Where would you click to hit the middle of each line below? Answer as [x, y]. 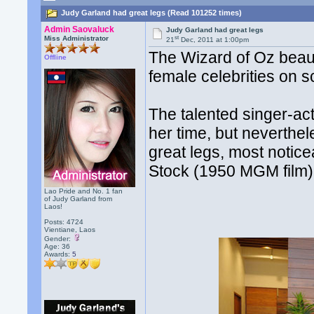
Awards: [59, 254]
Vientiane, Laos [70, 230]
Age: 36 [57, 246]
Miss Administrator [77, 38]
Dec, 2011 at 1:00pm [214, 40]
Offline [56, 57]
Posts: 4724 [64, 222]
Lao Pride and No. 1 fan [84, 191]
